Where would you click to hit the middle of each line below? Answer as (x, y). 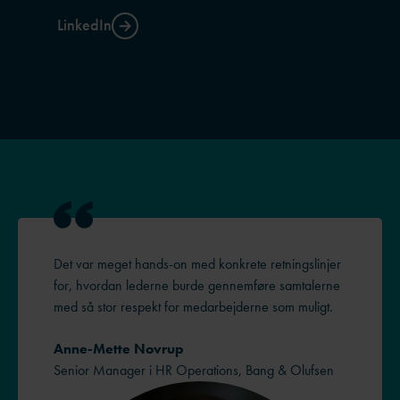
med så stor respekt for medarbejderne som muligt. (193, 307)
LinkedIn (84, 25)
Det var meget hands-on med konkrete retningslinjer (197, 264)
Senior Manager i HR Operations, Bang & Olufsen (194, 370)
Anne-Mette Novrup (119, 348)
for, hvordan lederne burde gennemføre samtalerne (197, 286)
